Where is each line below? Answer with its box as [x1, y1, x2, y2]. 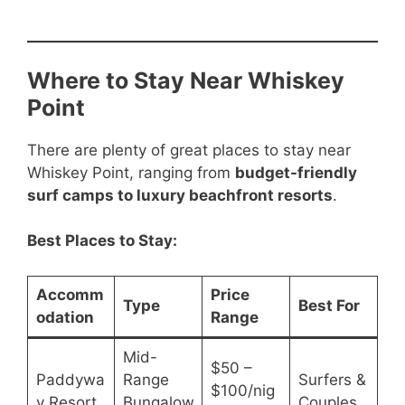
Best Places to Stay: [27, 231, 177, 250]
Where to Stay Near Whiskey [27, 66, 344, 94]
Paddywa [35, 370, 105, 389]
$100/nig [210, 381, 275, 400]
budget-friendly [235, 163, 357, 182]
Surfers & [297, 370, 366, 389]
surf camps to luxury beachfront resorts [27, 185, 333, 204]
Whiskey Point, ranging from [27, 163, 235, 182]
